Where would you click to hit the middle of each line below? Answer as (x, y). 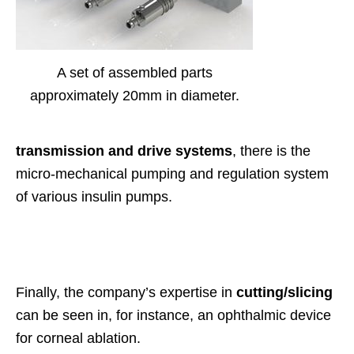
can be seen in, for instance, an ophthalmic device (173, 316)
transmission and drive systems (124, 151)
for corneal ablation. (78, 339)
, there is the (271, 151)
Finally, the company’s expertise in (126, 293)
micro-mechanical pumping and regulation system (172, 174)
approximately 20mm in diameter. (134, 95)
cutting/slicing (284, 293)
